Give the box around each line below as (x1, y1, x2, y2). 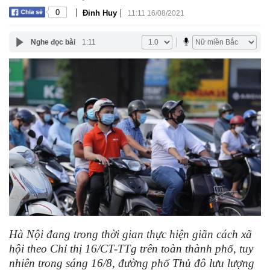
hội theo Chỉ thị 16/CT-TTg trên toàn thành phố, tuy (9, 242, 253, 256)
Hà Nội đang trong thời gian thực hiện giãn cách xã (9, 228, 252, 241)
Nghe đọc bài (30, 37, 75, 46)
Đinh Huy (83, 8, 117, 17)
